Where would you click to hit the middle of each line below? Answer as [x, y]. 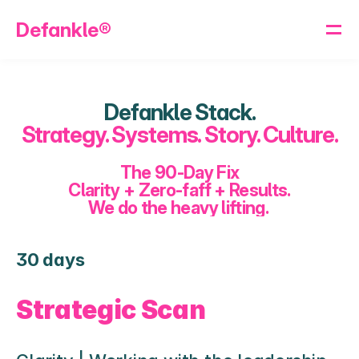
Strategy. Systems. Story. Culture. [179, 135]
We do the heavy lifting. [179, 208]
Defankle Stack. [179, 112]
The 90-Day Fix [179, 172]
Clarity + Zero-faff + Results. [179, 190]
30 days [50, 260]
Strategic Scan [111, 310]
